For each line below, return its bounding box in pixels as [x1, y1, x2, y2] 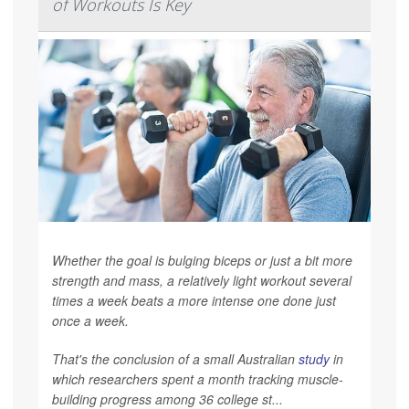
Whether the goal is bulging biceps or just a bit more [52, 250, 352, 269]
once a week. [52, 310, 129, 330]
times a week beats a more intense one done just [52, 290, 336, 309]
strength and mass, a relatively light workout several [52, 270, 351, 289]
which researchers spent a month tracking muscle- [52, 369, 343, 388]
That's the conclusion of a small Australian [52, 349, 299, 368]
